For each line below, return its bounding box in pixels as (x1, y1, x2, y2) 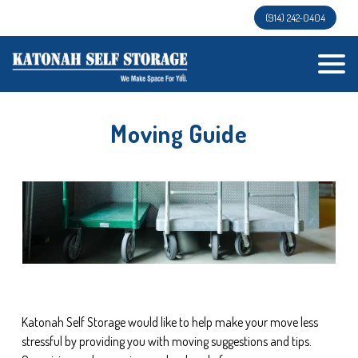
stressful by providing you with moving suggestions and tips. (22, 333, 312, 350)
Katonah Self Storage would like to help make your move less (22, 314, 318, 331)
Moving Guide (110, 118, 248, 149)
